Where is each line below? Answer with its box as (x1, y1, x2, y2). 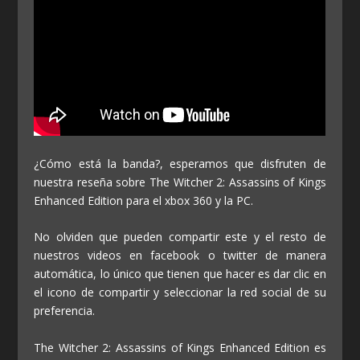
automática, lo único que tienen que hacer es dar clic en (34, 266, 326, 282)
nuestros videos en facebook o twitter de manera (34, 247, 326, 264)
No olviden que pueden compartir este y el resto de (34, 229, 326, 245)
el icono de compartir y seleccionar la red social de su (34, 284, 326, 301)
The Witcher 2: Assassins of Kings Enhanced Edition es (34, 339, 326, 355)
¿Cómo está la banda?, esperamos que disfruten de (34, 155, 326, 171)
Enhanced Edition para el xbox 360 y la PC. (34, 192, 254, 208)
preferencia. (34, 303, 96, 319)
